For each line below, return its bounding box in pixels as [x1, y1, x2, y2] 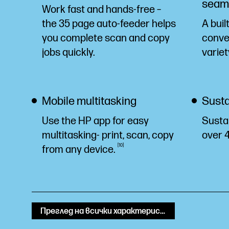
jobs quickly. [42, 47, 95, 59]
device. [84, 144, 118, 156]
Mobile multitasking [42, 95, 136, 108]
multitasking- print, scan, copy [42, 129, 174, 142]
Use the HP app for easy [42, 115, 149, 127]
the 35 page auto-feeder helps [42, 18, 176, 30]
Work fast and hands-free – [42, 4, 161, 16]
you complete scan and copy [42, 32, 170, 44]
